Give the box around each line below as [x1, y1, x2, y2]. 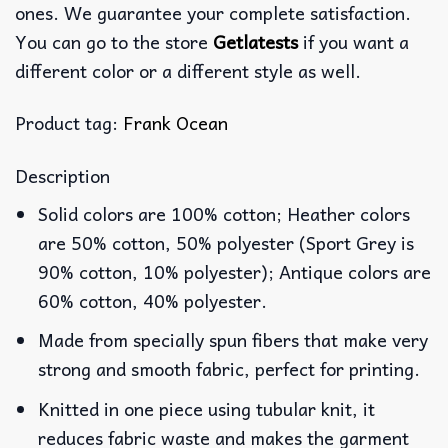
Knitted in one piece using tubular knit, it [38, 394, 376, 424]
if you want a [298, 26, 409, 56]
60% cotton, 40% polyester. [38, 285, 268, 315]
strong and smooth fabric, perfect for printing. [38, 354, 421, 384]
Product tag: [15, 108, 123, 138]
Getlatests [213, 26, 298, 56]
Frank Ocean [123, 108, 228, 138]
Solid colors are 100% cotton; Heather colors [38, 198, 411, 228]
